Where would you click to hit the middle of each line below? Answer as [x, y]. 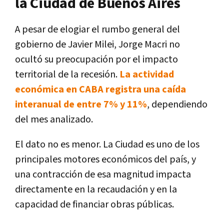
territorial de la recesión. [67, 74]
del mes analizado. [54, 119]
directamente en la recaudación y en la [96, 189]
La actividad [147, 74]
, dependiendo [177, 104]
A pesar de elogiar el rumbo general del [97, 29]
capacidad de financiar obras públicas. [94, 204]
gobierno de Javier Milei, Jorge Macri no [97, 44]
